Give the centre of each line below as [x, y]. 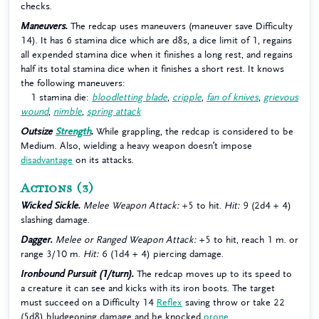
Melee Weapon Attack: [131, 205]
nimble [68, 111]
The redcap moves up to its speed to [213, 274]
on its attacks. [103, 160]
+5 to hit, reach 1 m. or [247, 240]
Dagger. [37, 240]
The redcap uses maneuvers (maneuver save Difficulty [180, 26]
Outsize [38, 131]
